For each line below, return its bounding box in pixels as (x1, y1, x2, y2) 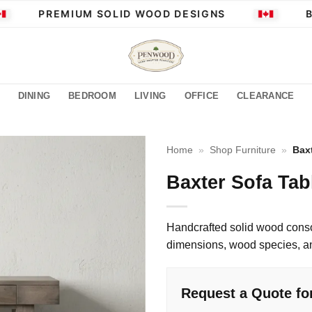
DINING (17, 91, 51, 101)
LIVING (134, 91, 166, 101)
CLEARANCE (237, 91, 295, 101)
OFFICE (184, 91, 219, 101)
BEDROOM (68, 91, 116, 101)
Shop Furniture (210, 145, 276, 155)
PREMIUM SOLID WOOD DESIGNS (24, 8, 212, 19)
